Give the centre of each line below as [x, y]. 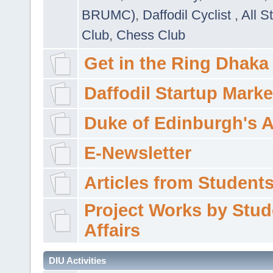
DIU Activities [77, 260]
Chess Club [151, 35]
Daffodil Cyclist [189, 15]
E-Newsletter [137, 153]
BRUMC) [108, 15]
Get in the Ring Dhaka [176, 63]
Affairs [112, 230]
